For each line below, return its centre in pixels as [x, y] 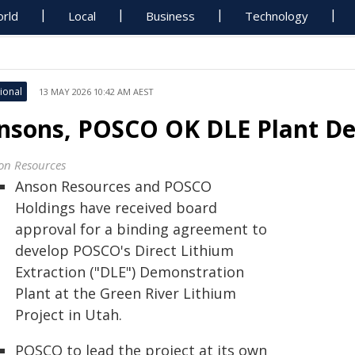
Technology [277, 16]
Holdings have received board [116, 208]
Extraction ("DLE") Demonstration [130, 272]
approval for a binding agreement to [141, 229]
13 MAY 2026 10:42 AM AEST [96, 92]
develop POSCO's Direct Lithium [124, 250]
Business [171, 16]
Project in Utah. [69, 315]
